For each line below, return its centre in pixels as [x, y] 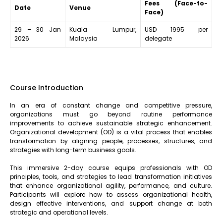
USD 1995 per [176, 29]
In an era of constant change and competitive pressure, [111, 105]
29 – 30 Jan [38, 29]
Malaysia [83, 38]
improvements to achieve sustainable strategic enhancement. [111, 123]
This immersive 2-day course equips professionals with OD [111, 167]
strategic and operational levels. [59, 212]
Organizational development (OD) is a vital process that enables [111, 132]
